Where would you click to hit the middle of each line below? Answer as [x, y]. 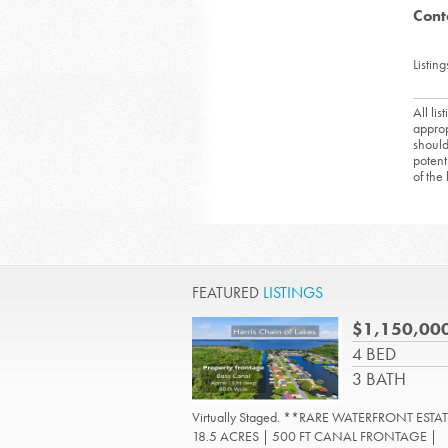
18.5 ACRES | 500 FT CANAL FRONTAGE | [314, 436]
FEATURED [227, 292]
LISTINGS [293, 292]
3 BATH [379, 378]
